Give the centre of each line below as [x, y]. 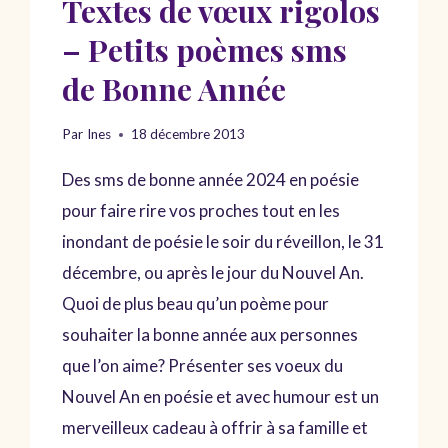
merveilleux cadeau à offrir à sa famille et [215, 427]
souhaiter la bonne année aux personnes [210, 334]
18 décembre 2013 [187, 134]
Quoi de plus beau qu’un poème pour [196, 303]
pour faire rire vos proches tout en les [201, 210]
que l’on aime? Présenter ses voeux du [203, 365]
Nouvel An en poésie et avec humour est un [221, 396]
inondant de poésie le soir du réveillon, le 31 [223, 241]
